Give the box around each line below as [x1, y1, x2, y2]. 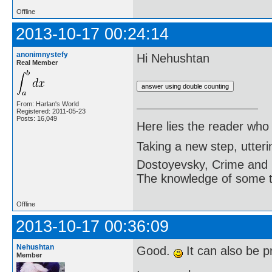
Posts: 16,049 [16, 114, 57, 122]
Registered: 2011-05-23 [16, 107, 86, 115]
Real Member [16, 58, 58, 66]
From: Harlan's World [16, 100, 79, 107]
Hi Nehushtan [137, 52, 209, 66]
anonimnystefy [16, 50, 68, 59]
